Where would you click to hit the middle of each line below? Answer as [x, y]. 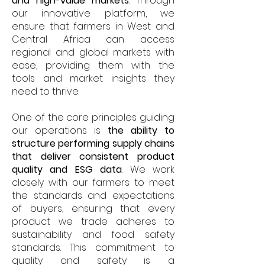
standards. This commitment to [93, 248]
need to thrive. [46, 91]
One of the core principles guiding [93, 117]
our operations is [60, 130]
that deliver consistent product [93, 156]
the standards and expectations [93, 195]
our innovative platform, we [93, 13]
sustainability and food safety [93, 235]
